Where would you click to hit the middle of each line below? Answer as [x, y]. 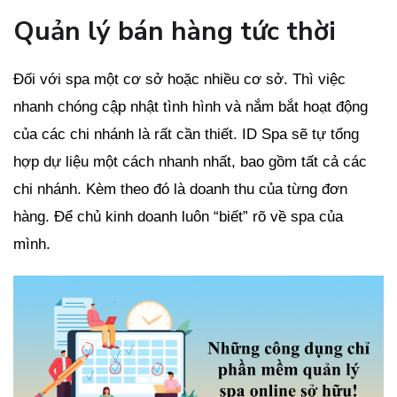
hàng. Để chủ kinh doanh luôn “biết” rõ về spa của [178, 216]
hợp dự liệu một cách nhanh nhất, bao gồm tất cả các [190, 161]
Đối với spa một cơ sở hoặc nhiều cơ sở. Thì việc [179, 79]
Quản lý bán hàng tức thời [175, 31]
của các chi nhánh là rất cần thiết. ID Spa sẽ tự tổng [186, 134]
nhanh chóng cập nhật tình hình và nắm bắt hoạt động [191, 106]
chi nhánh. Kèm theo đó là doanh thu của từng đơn [180, 189]
